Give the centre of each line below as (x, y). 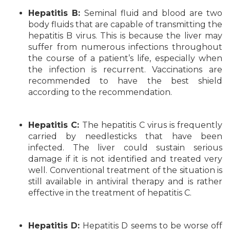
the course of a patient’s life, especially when (125, 58)
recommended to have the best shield (125, 81)
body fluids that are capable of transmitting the (125, 24)
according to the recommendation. (100, 92)
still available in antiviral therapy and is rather (125, 181)
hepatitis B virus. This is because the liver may (125, 36)
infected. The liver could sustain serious (125, 148)
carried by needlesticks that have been (125, 136)
